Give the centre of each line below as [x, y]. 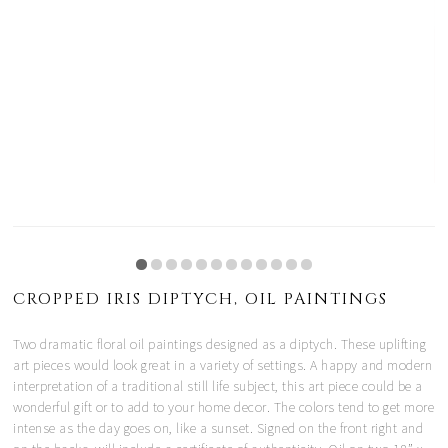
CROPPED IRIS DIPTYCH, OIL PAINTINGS [201, 299]
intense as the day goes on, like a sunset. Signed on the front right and [218, 428]
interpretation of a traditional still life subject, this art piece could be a [218, 386]
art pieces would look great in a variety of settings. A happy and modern [223, 365]
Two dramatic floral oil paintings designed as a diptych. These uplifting [220, 344]
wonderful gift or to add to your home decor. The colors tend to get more [224, 407]
